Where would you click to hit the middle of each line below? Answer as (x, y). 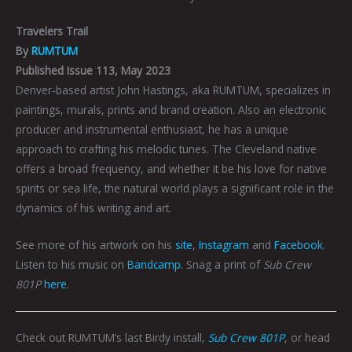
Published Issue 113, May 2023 (93, 71)
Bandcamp (154, 264)
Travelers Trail (52, 31)
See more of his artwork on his (95, 244)
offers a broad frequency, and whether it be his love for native (171, 169)
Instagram (224, 244)
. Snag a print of (222, 264)
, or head (307, 338)
